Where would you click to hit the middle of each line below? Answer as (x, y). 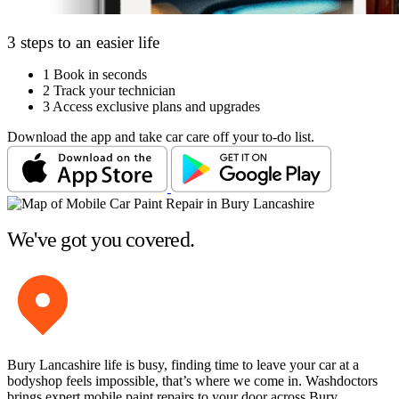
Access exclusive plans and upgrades (156, 107)
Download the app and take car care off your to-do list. (161, 137)
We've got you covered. (101, 240)
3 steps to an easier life (83, 42)
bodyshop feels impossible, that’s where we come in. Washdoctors (192, 381)
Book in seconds (100, 75)
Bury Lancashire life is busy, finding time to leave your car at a (183, 365)
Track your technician (114, 91)
